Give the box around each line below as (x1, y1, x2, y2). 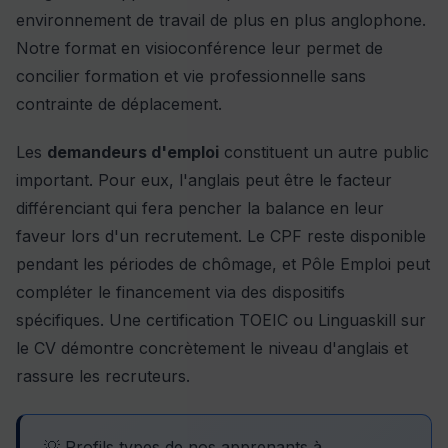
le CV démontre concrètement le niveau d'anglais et (16, 338, 408, 359)
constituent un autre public (219, 142, 429, 163)
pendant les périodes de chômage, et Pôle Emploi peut (16, 254, 430, 275)
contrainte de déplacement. (16, 94, 222, 115)
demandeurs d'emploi (47, 142, 219, 163)
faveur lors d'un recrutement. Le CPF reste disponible (16, 226, 426, 247)
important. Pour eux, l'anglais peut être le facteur (16, 170, 392, 191)
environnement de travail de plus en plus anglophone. (16, 10, 426, 31)
